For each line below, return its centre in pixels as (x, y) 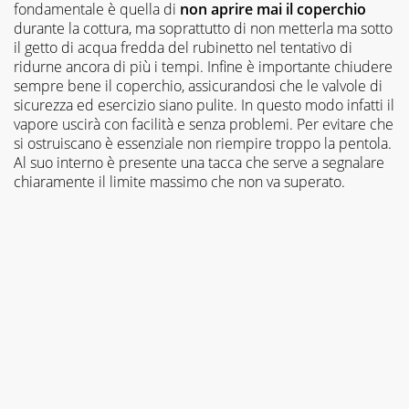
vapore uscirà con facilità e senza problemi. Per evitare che (204, 124)
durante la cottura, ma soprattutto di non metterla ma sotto (203, 28)
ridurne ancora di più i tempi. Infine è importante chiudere (203, 66)
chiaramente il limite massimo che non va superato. (179, 181)
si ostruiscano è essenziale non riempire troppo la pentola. (203, 143)
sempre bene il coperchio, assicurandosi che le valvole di (198, 85)
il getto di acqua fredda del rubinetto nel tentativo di (183, 47)
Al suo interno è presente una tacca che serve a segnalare (199, 162)
